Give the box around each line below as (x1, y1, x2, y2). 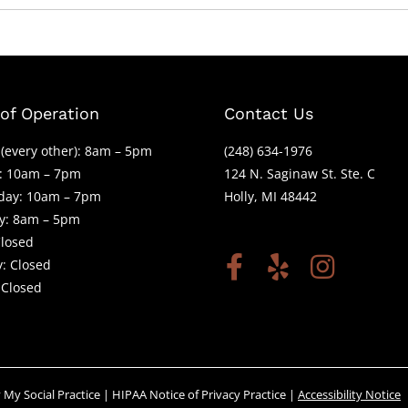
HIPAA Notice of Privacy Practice (112, 385, 286, 403)
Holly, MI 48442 (224, 187, 317, 205)
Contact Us (224, 103, 313, 123)
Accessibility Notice (298, 385, 401, 403)
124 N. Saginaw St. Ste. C (224, 164, 375, 182)
